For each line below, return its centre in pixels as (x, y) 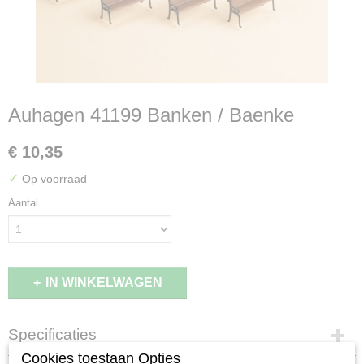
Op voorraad (53, 179)
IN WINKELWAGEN (104, 282)
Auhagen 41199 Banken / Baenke (151, 115)
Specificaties (52, 334)
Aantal (23, 203)
